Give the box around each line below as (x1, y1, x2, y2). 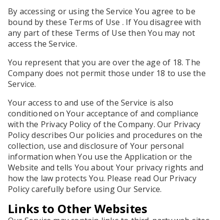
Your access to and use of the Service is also (8, 97, 174, 108)
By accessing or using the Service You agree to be (8, 6, 195, 17)
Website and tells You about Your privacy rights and (8, 162, 204, 173)
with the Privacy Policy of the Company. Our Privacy (8, 119, 201, 130)
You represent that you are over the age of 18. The (8, 57, 201, 68)
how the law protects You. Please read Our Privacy (8, 173, 196, 184)
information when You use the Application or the (8, 151, 192, 162)
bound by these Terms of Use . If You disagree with (8, 17, 201, 27)
